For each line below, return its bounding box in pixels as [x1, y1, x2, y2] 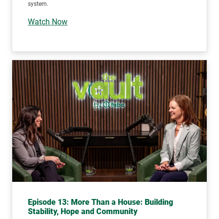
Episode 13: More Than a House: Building [28, 197, 173, 207]
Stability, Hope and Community [28, 206, 137, 216]
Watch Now [28, 17, 67, 26]
